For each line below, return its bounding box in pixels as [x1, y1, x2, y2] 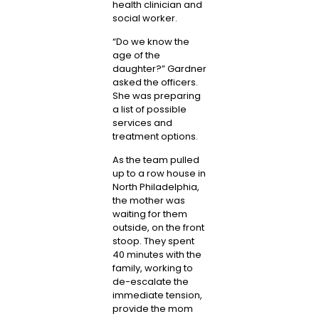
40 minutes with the [112, 248, 202, 262]
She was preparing [112, 88, 201, 103]
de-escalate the [112, 275, 189, 289]
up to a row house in [112, 167, 206, 181]
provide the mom [112, 302, 193, 316]
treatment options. [112, 129, 198, 143]
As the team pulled [112, 153, 199, 167]
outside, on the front [112, 221, 204, 235]
